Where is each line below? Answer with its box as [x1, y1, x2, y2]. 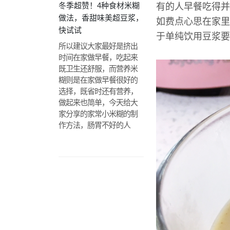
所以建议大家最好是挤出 [59, 42, 138, 50]
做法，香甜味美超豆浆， [59, 13, 143, 22]
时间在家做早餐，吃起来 [59, 53, 138, 62]
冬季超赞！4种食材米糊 [59, 1, 140, 10]
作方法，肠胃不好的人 [59, 121, 130, 129]
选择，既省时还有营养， [59, 87, 138, 95]
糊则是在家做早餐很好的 [59, 75, 138, 84]
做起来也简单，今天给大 [59, 98, 138, 107]
